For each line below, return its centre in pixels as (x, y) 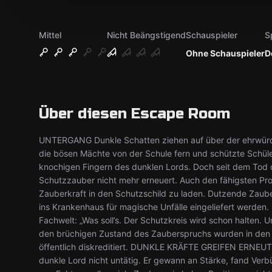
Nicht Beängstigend (146, 35)
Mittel (50, 35)
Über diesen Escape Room (134, 114)
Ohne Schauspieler (225, 53)
